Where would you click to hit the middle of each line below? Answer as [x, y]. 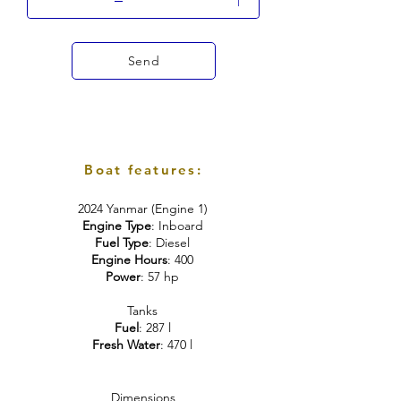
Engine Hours [129, 260]
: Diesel [169, 243]
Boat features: [143, 170]
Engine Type [116, 226]
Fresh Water [126, 345]
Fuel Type [122, 243]
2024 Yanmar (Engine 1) [142, 209]
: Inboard [177, 226]
